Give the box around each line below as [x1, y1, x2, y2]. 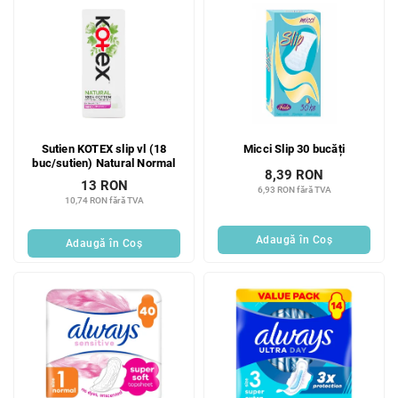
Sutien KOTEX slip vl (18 [41, 142, 167, 156]
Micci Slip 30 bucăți [243, 142, 345, 156]
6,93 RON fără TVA [257, 185, 331, 195]
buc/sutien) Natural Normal [32, 156, 176, 171]
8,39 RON [265, 167, 323, 184]
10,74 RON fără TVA [64, 195, 144, 206]
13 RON [80, 178, 128, 195]
